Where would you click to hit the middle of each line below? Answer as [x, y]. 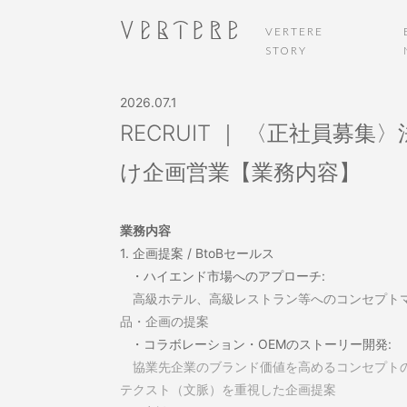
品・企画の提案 [164, 321]
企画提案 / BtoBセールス [203, 253]
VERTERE [294, 31]
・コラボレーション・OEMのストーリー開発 [254, 344]
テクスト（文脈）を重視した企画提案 [228, 389]
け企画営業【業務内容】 [240, 172]
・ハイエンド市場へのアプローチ [221, 276]
